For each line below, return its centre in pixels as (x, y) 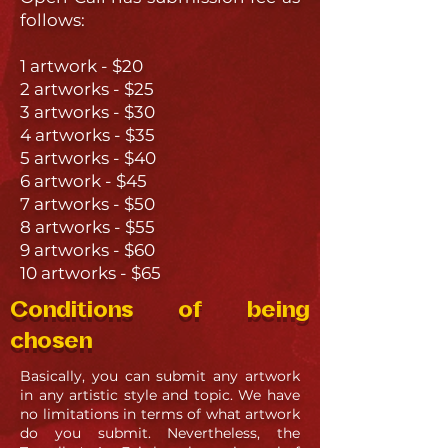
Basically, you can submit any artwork (160, 376)
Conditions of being (160, 311)
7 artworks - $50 (87, 204)
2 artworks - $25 (87, 89)
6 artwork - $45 (83, 181)
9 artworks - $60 (87, 250)
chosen (51, 342)
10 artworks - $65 (90, 273)
